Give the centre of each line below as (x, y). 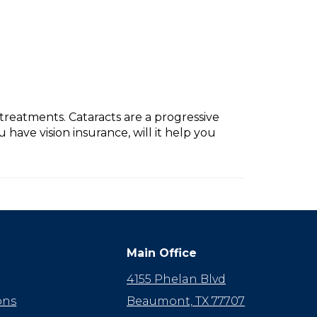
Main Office (161, 253)
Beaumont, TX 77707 (185, 301)
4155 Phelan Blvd (176, 279)
